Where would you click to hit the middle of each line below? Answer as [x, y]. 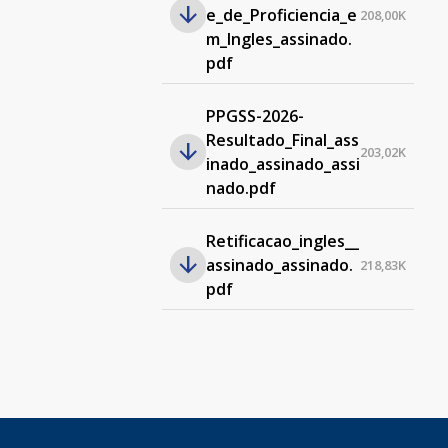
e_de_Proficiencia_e [281, 15]
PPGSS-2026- [254, 116]
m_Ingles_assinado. [278, 39]
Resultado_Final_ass [282, 140]
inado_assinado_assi [282, 164]
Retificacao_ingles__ [282, 241]
